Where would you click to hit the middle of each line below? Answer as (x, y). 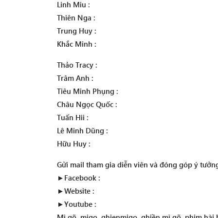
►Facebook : (79, 178)
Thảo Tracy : (77, 65)
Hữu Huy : (74, 144)
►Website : (76, 191)
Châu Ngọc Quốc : (87, 104)
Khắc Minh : (77, 44)
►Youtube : (77, 204)
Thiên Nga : (76, 18)
